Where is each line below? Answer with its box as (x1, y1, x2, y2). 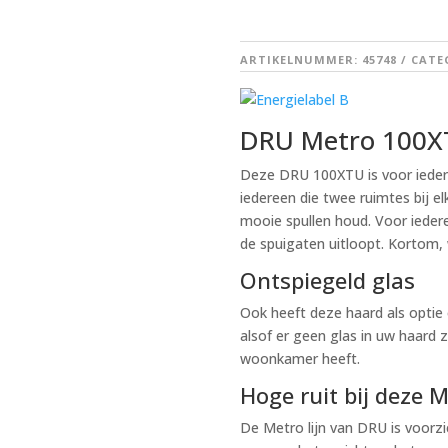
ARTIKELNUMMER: (240, 51, 363, 67)
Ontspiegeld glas (240, 265, 416, 296)
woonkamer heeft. (240, 349, 365, 369)
